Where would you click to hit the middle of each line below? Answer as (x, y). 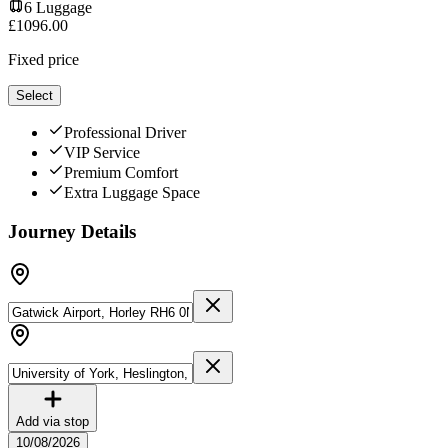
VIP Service (102, 153)
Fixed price (43, 60)
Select (34, 96)
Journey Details (72, 231)
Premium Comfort (121, 173)
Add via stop (52, 421)
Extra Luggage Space (132, 193)
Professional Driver (125, 133)
